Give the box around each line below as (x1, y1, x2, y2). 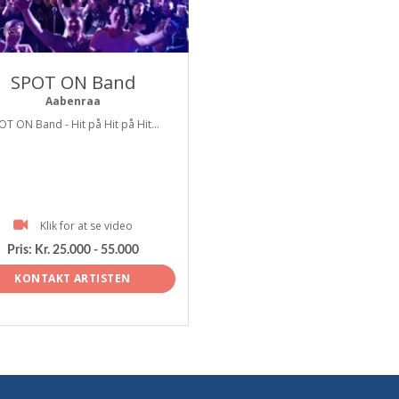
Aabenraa (45, 94, 101, 109)
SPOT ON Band (10, 70, 135, 94)
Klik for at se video (39, 218, 133, 233)
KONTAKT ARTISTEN (14, 270, 131, 286)
